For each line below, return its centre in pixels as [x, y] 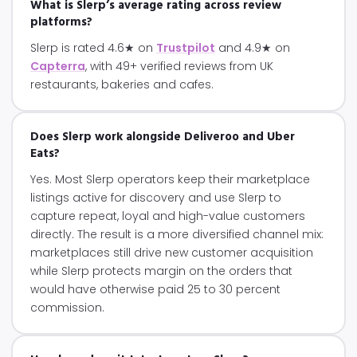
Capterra [58, 66]
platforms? [61, 22]
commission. [67, 308]
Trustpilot [186, 48]
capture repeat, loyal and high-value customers [168, 216]
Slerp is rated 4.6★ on [93, 48]
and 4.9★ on [253, 48]
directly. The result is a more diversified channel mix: [177, 234]
